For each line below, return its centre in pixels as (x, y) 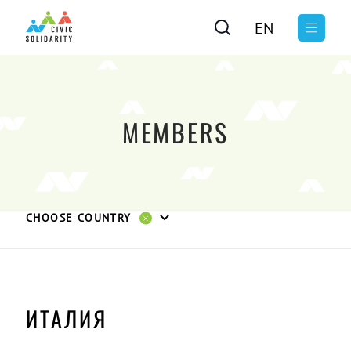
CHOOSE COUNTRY (79, 218)
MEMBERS (175, 132)
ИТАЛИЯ (67, 318)
